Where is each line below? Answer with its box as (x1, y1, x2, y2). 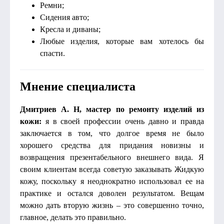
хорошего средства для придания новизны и (20, 141, 204, 149)
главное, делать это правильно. (20, 213, 126, 221)
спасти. (40, 49, 65, 57)
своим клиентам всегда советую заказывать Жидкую (20, 165, 204, 173)
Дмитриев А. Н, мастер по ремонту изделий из (20, 105, 204, 113)
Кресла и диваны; (40, 25, 100, 33)
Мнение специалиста (20, 80, 135, 93)
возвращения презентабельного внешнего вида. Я (20, 153, 204, 161)
